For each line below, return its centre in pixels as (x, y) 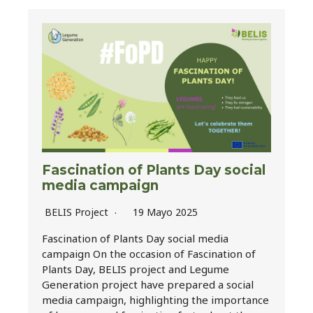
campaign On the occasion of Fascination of (149, 253)
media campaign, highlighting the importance (155, 299)
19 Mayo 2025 (165, 212)
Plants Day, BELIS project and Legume (136, 269)
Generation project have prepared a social (148, 284)
